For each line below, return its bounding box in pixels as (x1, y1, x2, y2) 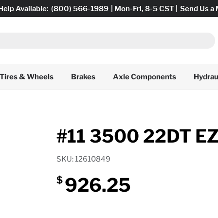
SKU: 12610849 (56, 155, 110, 163)
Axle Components (113, 73, 176, 81)
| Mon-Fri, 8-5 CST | (109, 4, 179, 13)
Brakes (71, 73, 95, 81)
